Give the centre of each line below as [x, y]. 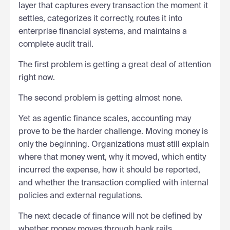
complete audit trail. [56, 44]
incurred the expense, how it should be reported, [109, 170]
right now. [37, 78]
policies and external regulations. [81, 196]
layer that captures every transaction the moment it [113, 6]
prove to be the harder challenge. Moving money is [113, 132]
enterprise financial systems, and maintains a [103, 32]
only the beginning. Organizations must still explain [114, 145]
